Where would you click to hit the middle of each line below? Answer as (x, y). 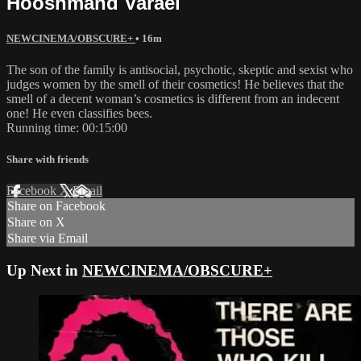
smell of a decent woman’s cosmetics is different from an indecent (173, 98)
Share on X (36, 222)
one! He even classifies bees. (79, 113)
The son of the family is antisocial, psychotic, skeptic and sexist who (180, 69)
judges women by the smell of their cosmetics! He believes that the (175, 84)
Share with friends (48, 160)
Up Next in (44, 270)
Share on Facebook (56, 206)
